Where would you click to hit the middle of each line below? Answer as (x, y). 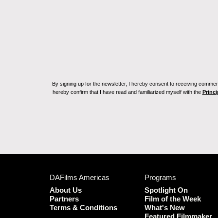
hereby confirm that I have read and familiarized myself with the (127, 92)
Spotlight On (166, 190)
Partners (64, 199)
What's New (165, 208)
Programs (160, 177)
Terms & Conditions (83, 208)
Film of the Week (173, 199)
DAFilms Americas (80, 177)
